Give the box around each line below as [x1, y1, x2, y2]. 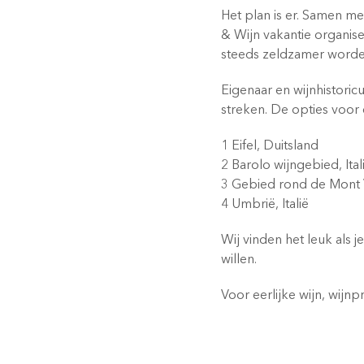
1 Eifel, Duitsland [221, 140, 318, 153]
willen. [221, 253, 257, 266]
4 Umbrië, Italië [221, 198, 309, 211]
